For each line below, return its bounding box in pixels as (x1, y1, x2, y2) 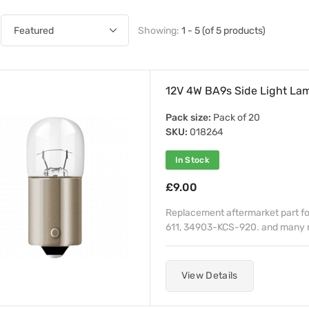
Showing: (137, 24, 181, 37)
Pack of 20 (210, 112, 260, 123)
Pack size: (165, 112, 211, 123)
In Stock (175, 155, 210, 165)
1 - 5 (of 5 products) (181, 24, 266, 37)
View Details (181, 270, 238, 281)
